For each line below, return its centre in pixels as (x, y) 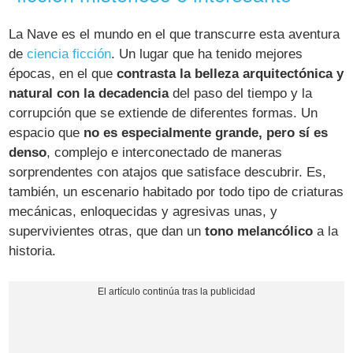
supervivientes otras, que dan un (107, 232)
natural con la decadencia (89, 94)
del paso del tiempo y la (241, 94)
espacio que (46, 133)
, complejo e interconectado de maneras (165, 153)
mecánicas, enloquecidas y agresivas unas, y (143, 212)
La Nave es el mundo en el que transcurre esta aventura (175, 35)
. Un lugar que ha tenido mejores (207, 54)
